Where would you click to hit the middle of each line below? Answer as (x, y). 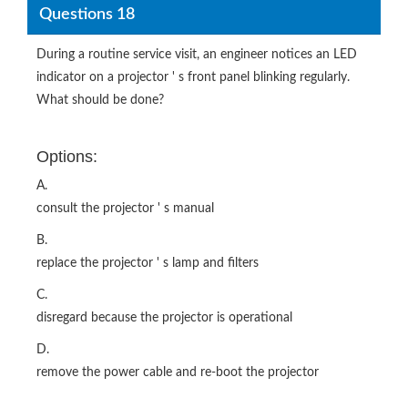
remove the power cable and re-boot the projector (178, 372)
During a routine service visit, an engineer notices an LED (197, 54)
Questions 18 (87, 15)
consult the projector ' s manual (125, 208)
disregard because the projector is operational (164, 317)
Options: (67, 156)
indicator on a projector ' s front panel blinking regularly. (193, 77)
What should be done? (100, 100)
